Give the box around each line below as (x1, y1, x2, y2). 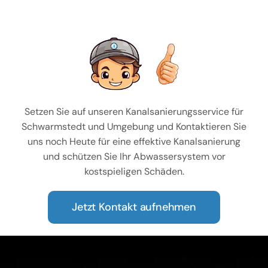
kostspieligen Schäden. (84, 165, 184, 178)
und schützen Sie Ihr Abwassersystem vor (42, 150, 226, 163)
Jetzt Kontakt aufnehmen (72, 200, 196, 215)
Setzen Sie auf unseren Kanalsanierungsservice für (25, 105, 243, 118)
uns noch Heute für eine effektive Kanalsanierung (28, 135, 240, 148)
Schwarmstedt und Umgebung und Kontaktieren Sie (22, 120, 246, 133)
